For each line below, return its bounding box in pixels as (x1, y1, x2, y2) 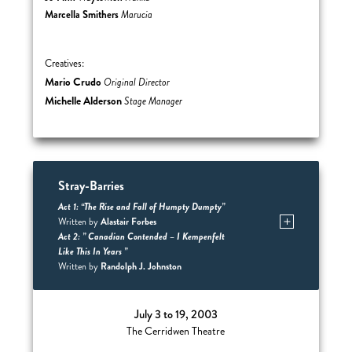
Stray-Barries (57, 177, 124, 195)
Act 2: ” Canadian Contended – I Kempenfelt (57, 229, 225, 244)
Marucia (121, 8, 153, 22)
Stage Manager (124, 94, 183, 108)
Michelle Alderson (45, 93, 125, 108)
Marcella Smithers (45, 7, 119, 22)
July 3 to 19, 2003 (134, 306, 218, 323)
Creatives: (45, 57, 85, 71)
